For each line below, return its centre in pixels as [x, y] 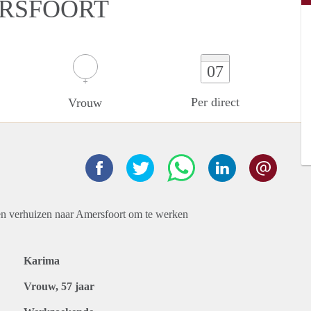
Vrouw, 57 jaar [59, 286]
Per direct [216, 102]
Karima [42, 261]
